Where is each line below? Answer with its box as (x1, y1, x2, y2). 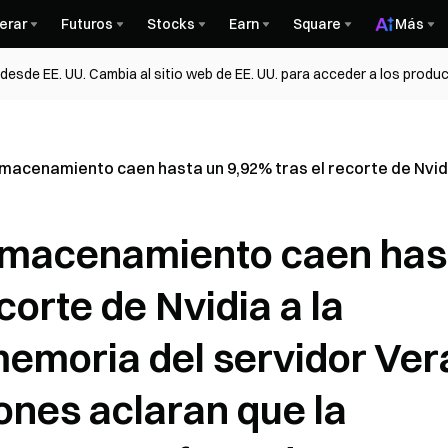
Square (293, 15, 341, 33)
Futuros (61, 15, 113, 33)
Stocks (147, 15, 195, 33)
